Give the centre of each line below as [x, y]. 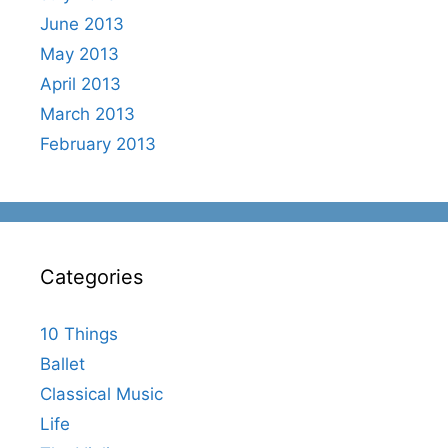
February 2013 [98, 143]
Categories [91, 276]
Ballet [62, 363]
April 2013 [80, 83]
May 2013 [79, 53]
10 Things [79, 333]
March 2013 [87, 113]
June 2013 [82, 23]
